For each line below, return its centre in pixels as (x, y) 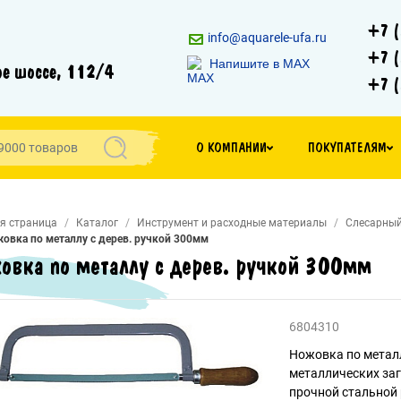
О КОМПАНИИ (231, 148)
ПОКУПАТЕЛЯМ (348, 148)
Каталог (97, 223)
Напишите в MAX (260, 64)
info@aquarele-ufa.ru (266, 38)
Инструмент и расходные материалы (232, 223)
